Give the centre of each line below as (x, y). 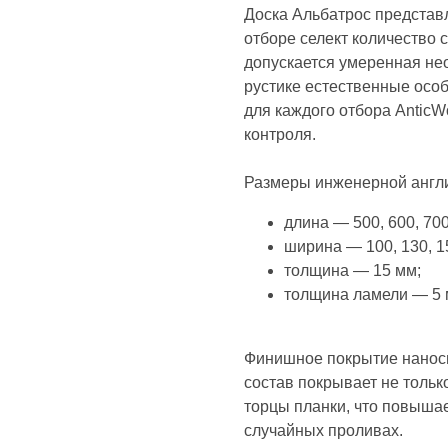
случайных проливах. (323, 430)
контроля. (280, 134)
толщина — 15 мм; (352, 270)
